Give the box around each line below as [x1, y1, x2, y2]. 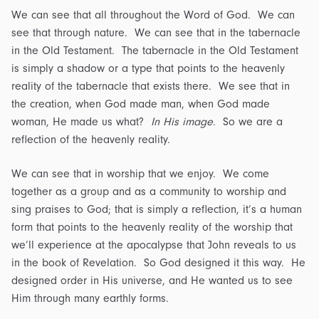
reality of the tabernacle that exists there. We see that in [11, 80, 290, 93]
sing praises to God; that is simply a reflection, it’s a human [11, 203, 302, 216]
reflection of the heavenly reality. [11, 133, 170, 147]
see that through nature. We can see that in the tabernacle [11, 26, 300, 40]
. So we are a [213, 115, 283, 129]
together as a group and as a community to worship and [11, 185, 286, 199]
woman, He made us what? [11, 115, 151, 129]
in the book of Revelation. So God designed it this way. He [11, 256, 305, 270]
